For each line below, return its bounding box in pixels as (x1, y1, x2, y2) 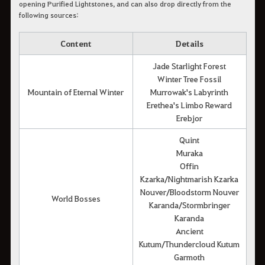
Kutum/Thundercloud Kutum (139, 238, 240, 250)
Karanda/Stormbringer (148, 199, 230, 211)
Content (60, 38, 92, 50)
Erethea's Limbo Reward (147, 99, 232, 111)
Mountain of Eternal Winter (28, 86, 124, 98)
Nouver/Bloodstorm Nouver (140, 186, 239, 198)
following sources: (18, 10, 79, 20)
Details (175, 38, 203, 50)
